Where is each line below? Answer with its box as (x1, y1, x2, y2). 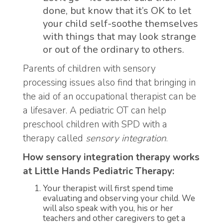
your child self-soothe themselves (43, 17, 198, 31)
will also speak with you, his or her (43, 202, 173, 214)
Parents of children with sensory (23, 62, 156, 75)
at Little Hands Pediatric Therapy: (23, 165, 174, 178)
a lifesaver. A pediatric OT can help (23, 104, 166, 117)
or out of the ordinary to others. (43, 43, 184, 57)
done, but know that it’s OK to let (43, 4, 191, 18)
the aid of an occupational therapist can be (23, 90, 196, 103)
